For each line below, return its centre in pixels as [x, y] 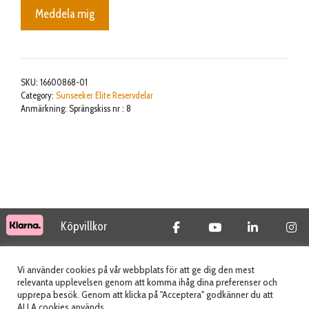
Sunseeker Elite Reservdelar [104, 95]
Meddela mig [65, 13]
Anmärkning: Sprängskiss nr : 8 [76, 108]
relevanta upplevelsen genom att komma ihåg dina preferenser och [147, 282]
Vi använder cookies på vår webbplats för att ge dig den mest [136, 270]
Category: [38, 95]
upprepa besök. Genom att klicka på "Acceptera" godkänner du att [145, 295]
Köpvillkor [84, 226]
